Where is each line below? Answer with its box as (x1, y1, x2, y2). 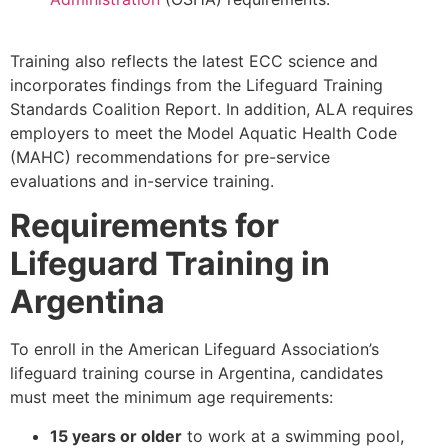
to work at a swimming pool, (182, 425, 404, 446)
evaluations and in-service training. (10, 170, 274, 191)
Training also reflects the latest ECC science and (10, 50, 378, 71)
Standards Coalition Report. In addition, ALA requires (10, 98, 413, 119)
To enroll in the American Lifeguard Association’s (10, 339, 379, 360)
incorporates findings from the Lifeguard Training (10, 74, 383, 95)
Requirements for (10, 206, 279, 246)
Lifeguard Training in (10, 244, 330, 284)
